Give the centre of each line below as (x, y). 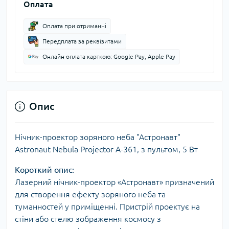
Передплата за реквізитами (82, 41)
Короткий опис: (44, 170)
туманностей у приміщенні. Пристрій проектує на (107, 207)
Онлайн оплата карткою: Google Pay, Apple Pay (109, 56)
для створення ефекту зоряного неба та (90, 194)
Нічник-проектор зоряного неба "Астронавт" (98, 137)
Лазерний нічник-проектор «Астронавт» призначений (114, 182)
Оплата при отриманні (74, 26)
